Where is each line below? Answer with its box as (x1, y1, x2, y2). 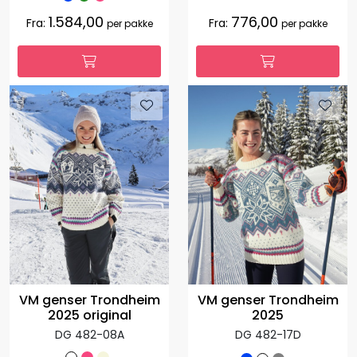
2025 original (47, 306, 131, 325)
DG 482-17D (234, 326, 301, 343)
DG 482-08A (54, 327, 124, 343)
